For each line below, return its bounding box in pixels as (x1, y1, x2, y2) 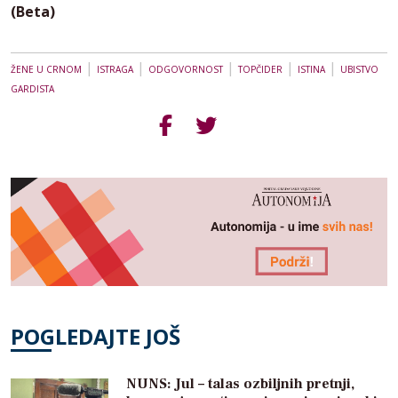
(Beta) (11, 2, 55, 21)
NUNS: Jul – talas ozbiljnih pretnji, (126, 375, 354, 394)
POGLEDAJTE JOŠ (11, 322, 180, 352)
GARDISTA (11, 83, 54, 95)
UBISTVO (340, 63, 378, 76)
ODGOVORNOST (148, 63, 223, 76)
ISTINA (298, 63, 325, 76)
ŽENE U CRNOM (11, 63, 82, 76)
